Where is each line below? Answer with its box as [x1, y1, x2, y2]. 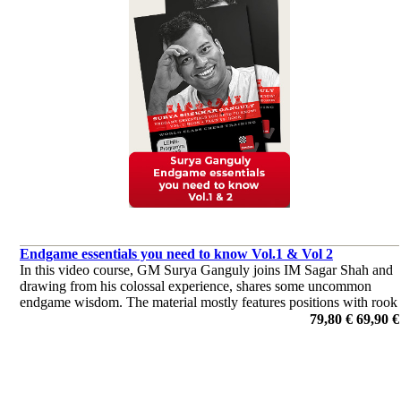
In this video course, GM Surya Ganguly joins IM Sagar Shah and [20, 262, 393, 277]
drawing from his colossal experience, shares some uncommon [20, 278, 371, 294]
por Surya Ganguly [20, 327, 128, 342]
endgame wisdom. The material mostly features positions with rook [20, 294, 397, 310]
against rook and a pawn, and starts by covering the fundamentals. [20, 311, 391, 326]
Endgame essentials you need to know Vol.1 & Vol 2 [20, 246, 333, 261]
